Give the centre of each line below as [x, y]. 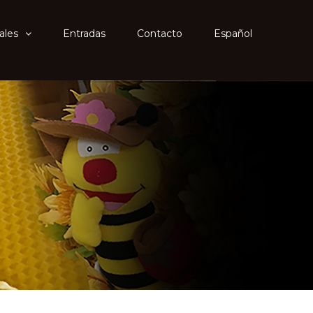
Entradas [84, 34]
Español [233, 34]
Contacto [160, 34]
